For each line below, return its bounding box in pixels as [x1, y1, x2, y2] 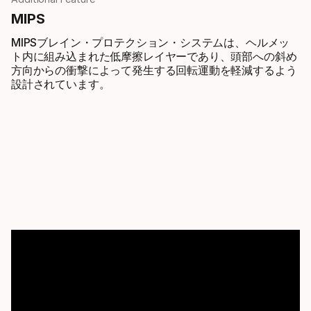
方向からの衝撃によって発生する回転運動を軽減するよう [11, 63, 297, 78]
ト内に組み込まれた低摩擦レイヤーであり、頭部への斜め [11, 49, 297, 64]
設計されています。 [11, 77, 110, 92]
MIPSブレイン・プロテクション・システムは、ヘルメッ [11, 35, 290, 50]
